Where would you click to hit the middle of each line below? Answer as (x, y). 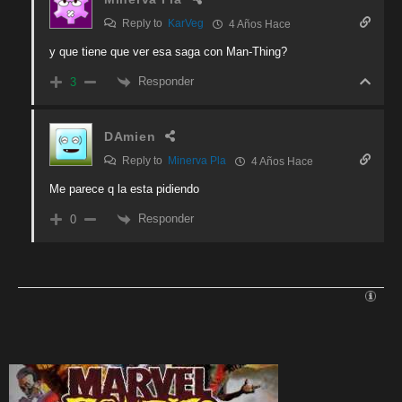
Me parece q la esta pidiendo (124, 189)
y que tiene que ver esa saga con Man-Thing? (168, 52)
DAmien (130, 137)
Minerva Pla (197, 161)
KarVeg (186, 24)
